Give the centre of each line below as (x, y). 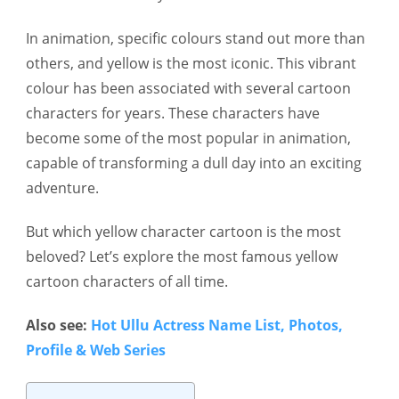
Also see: (58, 326)
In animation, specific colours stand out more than (195, 38)
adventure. (62, 187)
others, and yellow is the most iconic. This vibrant (191, 63)
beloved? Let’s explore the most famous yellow (182, 256)
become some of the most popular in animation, (188, 138)
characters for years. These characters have (173, 113)
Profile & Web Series (96, 350)
